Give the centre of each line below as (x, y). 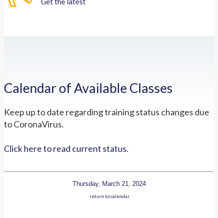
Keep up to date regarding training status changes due (107, 112)
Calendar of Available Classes (88, 88)
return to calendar (109, 196)
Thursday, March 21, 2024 (109, 183)
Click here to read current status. (66, 148)
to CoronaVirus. (34, 124)
